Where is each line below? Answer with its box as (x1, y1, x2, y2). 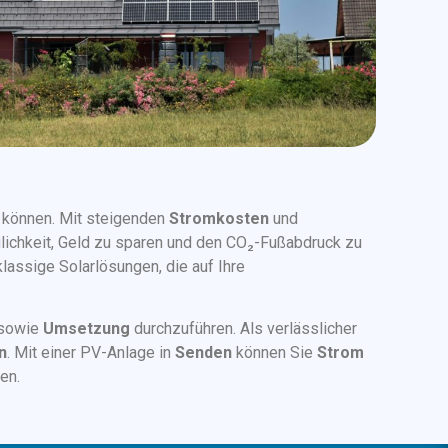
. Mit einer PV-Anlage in (7, 343, 175, 363)
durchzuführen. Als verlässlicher (130, 319, 357, 339)
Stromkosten (169, 208, 269, 228)
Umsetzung (43, 319, 130, 339)
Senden (175, 343, 232, 363)
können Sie (232, 343, 317, 363)
